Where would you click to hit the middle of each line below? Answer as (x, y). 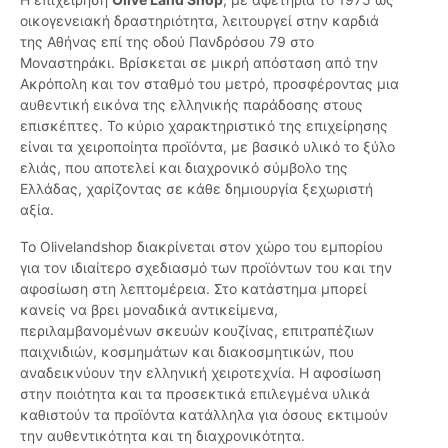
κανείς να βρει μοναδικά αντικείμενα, (149, 310)
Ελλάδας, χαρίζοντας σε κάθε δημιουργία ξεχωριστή (196, 189)
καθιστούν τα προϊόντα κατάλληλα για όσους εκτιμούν (204, 415)
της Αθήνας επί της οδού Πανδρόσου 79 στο (167, 42)
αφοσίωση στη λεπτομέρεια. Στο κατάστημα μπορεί (193, 289)
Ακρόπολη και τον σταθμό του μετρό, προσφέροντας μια (209, 84)
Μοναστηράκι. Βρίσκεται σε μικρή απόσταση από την (199, 63)
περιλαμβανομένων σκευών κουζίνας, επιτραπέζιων (197, 331)
